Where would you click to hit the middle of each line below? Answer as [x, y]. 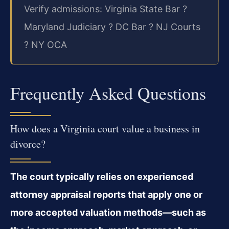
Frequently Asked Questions [108, 93]
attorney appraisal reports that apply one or [106, 194]
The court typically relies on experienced [102, 176]
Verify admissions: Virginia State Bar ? [106, 9]
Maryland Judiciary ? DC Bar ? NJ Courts [112, 27]
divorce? [28, 144]
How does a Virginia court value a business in [105, 128]
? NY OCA [45, 44]
